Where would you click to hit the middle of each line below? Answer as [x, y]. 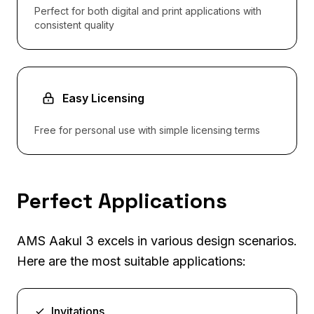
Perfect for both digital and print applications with [148, 11]
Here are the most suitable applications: [131, 261]
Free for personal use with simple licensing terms [147, 130]
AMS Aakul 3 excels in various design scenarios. [157, 240]
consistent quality [74, 25]
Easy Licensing [103, 98]
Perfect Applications [122, 200]
